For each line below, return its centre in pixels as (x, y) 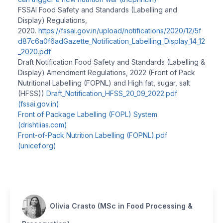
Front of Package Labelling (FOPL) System (88, 114)
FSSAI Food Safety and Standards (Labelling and (98, 9)
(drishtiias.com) (43, 124)
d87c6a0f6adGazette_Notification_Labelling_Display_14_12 (111, 41)
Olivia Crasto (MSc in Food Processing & (121, 206)
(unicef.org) (37, 145)
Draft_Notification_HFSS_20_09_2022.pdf (112, 93)
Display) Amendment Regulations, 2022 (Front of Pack (107, 72)
